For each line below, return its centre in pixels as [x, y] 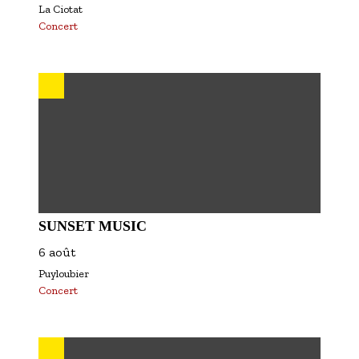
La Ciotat [61, 9]
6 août [57, 252]
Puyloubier [64, 274]
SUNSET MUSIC [93, 226]
